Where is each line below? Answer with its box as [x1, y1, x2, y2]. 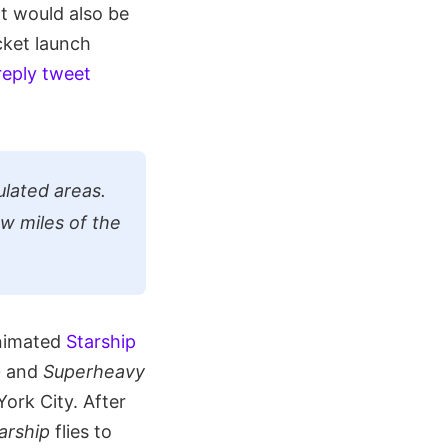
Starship [66, 331, 136, 353]
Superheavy [43, 361, 145, 383]
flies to [50, 421, 112, 443]
